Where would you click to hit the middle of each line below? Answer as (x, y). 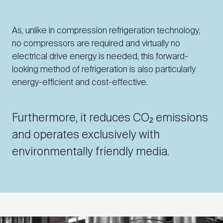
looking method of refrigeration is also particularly (104, 70)
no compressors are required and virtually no (96, 44)
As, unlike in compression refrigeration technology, (106, 31)
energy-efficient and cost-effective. (80, 83)
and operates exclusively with (86, 135)
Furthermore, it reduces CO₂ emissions (110, 118)
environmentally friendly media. (91, 152)
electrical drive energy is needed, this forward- (100, 57)
